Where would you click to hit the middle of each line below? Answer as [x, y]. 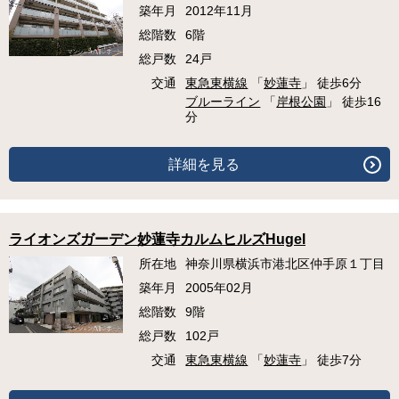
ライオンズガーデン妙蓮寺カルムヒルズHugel [157, 240]
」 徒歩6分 [332, 83]
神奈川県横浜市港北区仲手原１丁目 [285, 264]
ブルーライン [223, 102]
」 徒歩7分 [332, 360]
